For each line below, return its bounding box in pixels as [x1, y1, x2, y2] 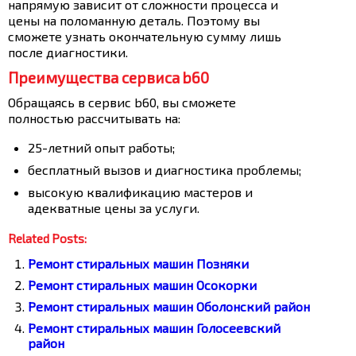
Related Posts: [8, 231, 87, 246]
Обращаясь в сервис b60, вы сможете [8, 95, 236, 110]
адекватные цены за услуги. [28, 200, 199, 215]
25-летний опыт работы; [28, 140, 175, 155]
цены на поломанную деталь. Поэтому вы [8, 13, 260, 28]
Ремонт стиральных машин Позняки [28, 256, 249, 271]
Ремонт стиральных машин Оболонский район [28, 299, 310, 314]
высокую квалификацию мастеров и [28, 184, 253, 199]
